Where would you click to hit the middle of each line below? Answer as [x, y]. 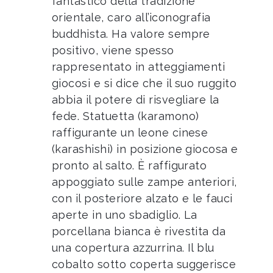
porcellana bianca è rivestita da [139, 232]
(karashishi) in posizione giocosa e [145, 149]
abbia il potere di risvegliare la [136, 100]
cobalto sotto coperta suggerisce [144, 264]
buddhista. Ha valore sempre [131, 34]
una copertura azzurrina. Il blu [133, 248]
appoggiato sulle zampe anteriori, [144, 182]
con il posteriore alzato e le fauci [142, 199]
